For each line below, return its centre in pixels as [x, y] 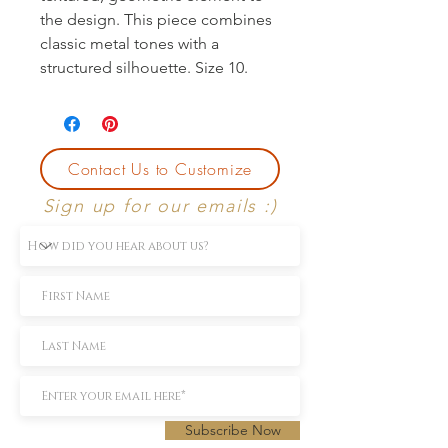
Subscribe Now [232, 429]
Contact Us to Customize [160, 168]
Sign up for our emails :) [160, 205]
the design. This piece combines [156, 19]
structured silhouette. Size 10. [144, 67]
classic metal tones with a [129, 43]
